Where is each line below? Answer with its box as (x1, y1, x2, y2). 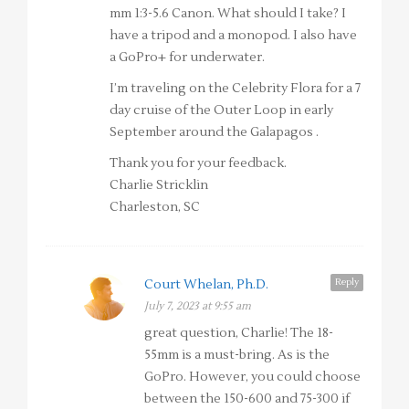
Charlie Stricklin (110, 177, 208, 194)
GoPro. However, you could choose (144, 369, 361, 386)
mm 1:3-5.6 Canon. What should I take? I (110, 5, 346, 23)
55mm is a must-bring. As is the (144, 347, 330, 364)
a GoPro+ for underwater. (110, 49, 265, 67)
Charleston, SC (110, 199, 200, 216)
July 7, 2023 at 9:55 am (144, 299, 251, 314)
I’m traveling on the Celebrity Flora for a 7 (110, 80, 361, 98)
